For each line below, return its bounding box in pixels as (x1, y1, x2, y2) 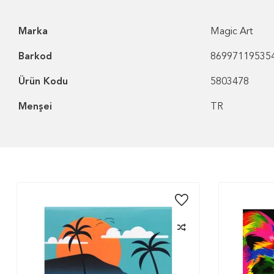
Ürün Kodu (18, 77, 68, 87)
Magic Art (210, 27, 253, 37)
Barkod (18, 52, 52, 62)
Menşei (18, 102, 52, 112)
